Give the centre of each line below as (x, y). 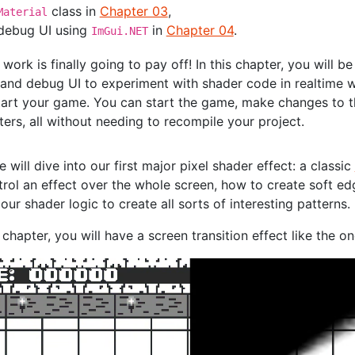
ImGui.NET (119, 31)
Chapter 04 (200, 30)
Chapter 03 (134, 11)
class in (73, 11)
